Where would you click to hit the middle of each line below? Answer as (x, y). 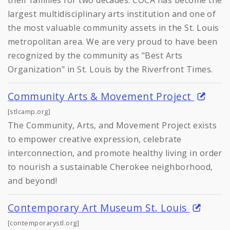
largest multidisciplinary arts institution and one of (112, 14)
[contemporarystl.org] (44, 223)
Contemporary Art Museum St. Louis (99, 207)
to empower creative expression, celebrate (95, 139)
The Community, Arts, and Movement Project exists (112, 125)
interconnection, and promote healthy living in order (115, 153)
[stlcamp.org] (29, 111)
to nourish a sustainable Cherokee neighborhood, (110, 167)
